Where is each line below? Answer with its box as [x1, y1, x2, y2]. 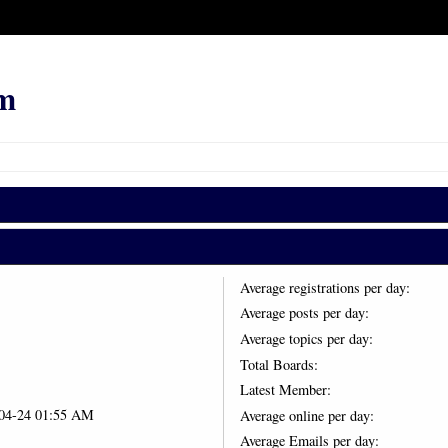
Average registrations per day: [239, 277, 410, 297]
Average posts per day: [239, 303, 369, 323]
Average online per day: [239, 405, 374, 425]
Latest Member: [239, 380, 331, 400]
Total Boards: [239, 354, 318, 374]
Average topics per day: [239, 328, 373, 348]
